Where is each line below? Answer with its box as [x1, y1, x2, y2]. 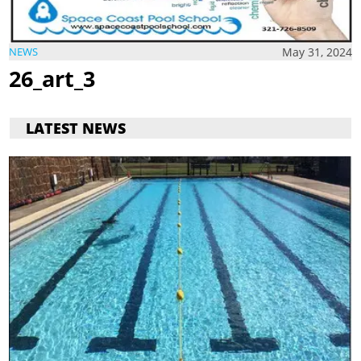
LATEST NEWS [26, 118, 127, 139]
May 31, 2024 [281, 44, 352, 60]
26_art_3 [9, 64, 96, 93]
